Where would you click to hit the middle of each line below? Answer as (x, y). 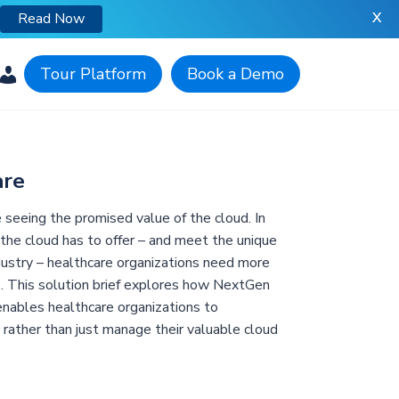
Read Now (51, 19)
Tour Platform (93, 74)
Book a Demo (236, 74)
